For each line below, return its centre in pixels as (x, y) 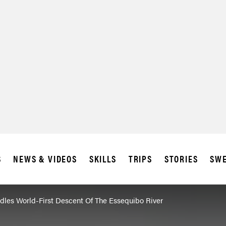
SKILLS (103, 159)
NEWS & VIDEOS (45, 159)
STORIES (181, 159)
